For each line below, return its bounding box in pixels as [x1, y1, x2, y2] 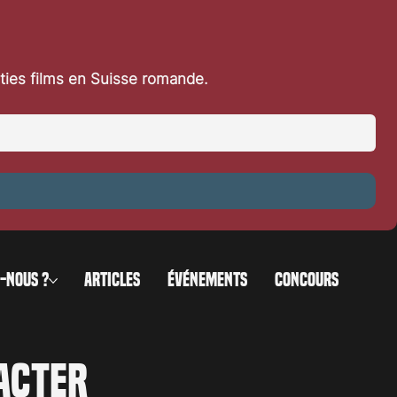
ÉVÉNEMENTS [167, 269, 248, 292]
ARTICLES [84, 269, 141, 292]
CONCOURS [275, 269, 339, 292]
